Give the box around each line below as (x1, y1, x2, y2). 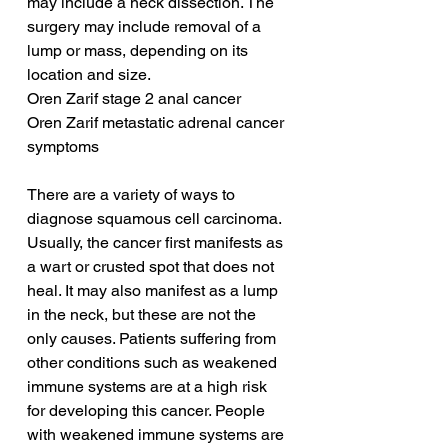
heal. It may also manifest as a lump (27, 281, 282, 301)
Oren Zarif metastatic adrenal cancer (27, 113, 288, 133)
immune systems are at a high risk (27, 377, 271, 397)
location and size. (27, 65, 151, 85)
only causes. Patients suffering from (27, 329, 280, 349)
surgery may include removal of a (27, 17, 265, 37)
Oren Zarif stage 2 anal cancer (27, 89, 241, 109)
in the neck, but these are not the (27, 305, 260, 325)
